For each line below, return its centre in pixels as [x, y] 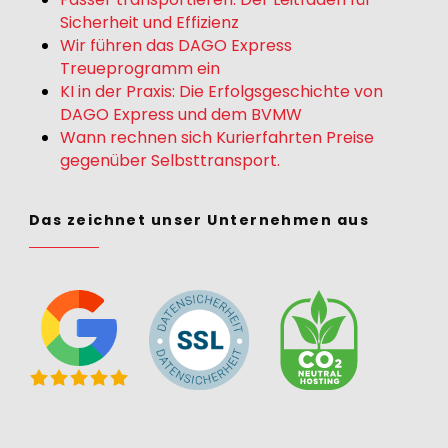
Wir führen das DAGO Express [176, 46]
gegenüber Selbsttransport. [170, 161]
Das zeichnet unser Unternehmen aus [199, 220]
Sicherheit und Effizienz [149, 23]
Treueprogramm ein [140, 69]
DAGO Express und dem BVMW [181, 115]
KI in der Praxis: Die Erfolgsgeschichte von [221, 92]
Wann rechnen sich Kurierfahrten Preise [217, 138]
